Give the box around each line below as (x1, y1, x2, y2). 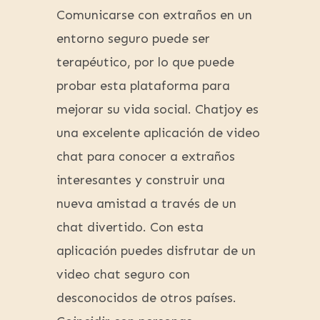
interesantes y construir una (56, 172, 225, 189)
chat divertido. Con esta (56, 219, 204, 236)
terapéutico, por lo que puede (56, 54, 234, 71)
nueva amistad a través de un (56, 196, 236, 212)
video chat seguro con (56, 266, 190, 283)
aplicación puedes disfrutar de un (56, 243, 256, 259)
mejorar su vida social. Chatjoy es (56, 101, 259, 118)
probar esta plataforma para (56, 78, 230, 94)
